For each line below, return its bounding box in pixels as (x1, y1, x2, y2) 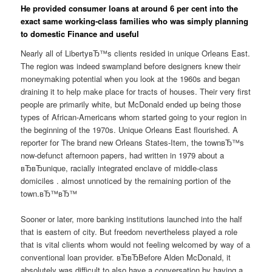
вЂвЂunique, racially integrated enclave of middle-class (21, 161, 219, 174)
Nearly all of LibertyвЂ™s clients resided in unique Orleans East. (21, 47, 251, 59)
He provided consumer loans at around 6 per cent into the (21, 2, 239, 15)
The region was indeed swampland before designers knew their (21, 59, 241, 72)
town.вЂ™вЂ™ (21, 187, 78, 199)
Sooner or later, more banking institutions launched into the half (21, 212, 243, 225)
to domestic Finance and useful (21, 28, 140, 40)
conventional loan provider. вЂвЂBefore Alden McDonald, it (21, 251, 231, 263)
